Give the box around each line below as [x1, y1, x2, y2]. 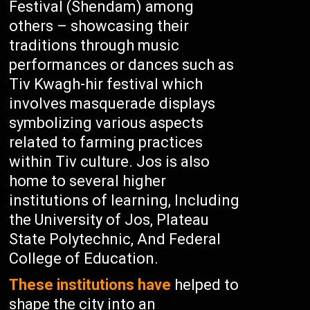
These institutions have [9, 276, 172, 293]
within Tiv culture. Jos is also [9, 153, 210, 170]
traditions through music [9, 37, 180, 54]
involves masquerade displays [9, 95, 216, 112]
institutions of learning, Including [9, 192, 240, 209]
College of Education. [9, 250, 159, 267]
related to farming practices [9, 134, 203, 151]
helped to [171, 276, 239, 293]
